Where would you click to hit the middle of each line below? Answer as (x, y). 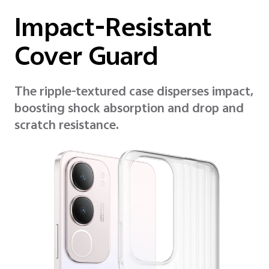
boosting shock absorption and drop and (129, 110)
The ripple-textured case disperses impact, (134, 93)
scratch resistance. (67, 127)
